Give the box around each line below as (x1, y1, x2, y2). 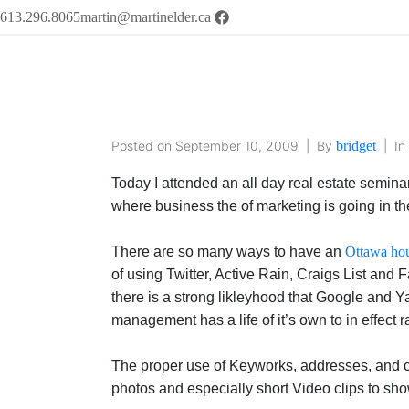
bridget (336, 138, 376, 154)
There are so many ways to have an (111, 244, 345, 260)
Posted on (111, 138, 175, 154)
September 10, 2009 (175, 138, 299, 154)
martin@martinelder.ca (80, 8, 211, 25)
